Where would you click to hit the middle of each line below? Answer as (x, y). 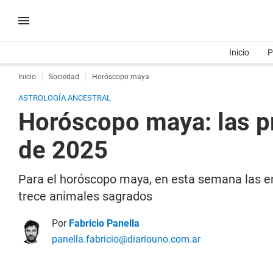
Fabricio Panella (104, 223)
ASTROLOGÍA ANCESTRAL (65, 98)
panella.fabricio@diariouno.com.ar (126, 239)
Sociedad (64, 77)
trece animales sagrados (85, 196)
